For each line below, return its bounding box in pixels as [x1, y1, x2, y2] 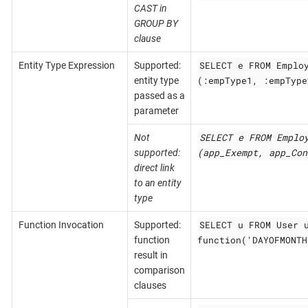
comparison [133, 264, 185, 276]
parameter [133, 104, 179, 116]
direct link [133, 162, 175, 173]
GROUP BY [133, 17, 178, 29]
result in [133, 249, 168, 261]
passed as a [133, 89, 185, 101]
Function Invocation [18, 219, 104, 230]
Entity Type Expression [18, 59, 115, 71]
